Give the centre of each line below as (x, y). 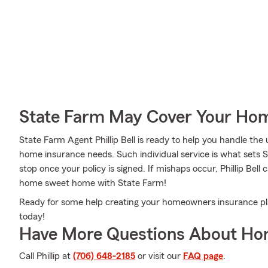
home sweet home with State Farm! (93, 183)
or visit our (159, 256)
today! (32, 217)
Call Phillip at (46, 256)
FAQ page (203, 256)
